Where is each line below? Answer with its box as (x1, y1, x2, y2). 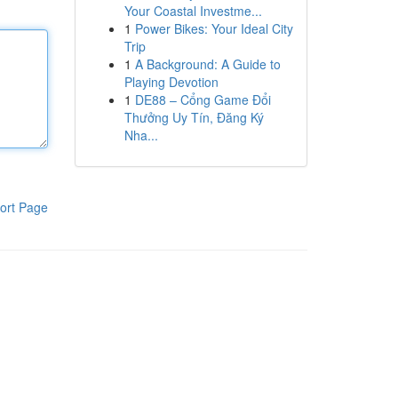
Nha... (123, 126, 158, 144)
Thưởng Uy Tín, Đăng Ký (123, 108, 264, 126)
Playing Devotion (123, 73, 219, 91)
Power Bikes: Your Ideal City (134, 20, 293, 37)
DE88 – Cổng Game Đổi (134, 91, 271, 108)
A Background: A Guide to (134, 55, 281, 73)
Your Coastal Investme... (123, 2, 262, 20)
